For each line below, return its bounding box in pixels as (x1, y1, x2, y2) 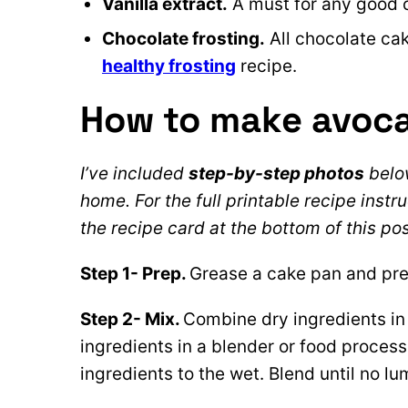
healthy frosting (102, 56, 236, 76)
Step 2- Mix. (80, 309, 183, 330)
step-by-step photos (189, 163, 364, 184)
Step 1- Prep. (80, 263, 189, 284)
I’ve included (80, 163, 189, 184)
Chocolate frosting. (102, 28, 265, 49)
